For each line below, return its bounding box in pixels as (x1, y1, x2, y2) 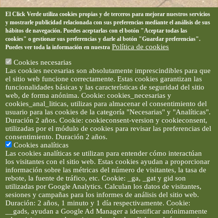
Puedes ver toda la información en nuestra (5, 44, 110, 51)
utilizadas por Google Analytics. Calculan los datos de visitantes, (5, 182, 202, 190)
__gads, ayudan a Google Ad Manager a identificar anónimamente (5, 207, 208, 215)
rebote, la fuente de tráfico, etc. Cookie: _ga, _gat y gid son (5, 174, 186, 182)
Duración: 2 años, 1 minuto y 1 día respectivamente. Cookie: (5, 199, 191, 207)
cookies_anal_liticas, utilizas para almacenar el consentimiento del (5, 100, 207, 108)
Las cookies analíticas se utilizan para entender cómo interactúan (5, 149, 202, 157)
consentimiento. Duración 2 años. (5, 133, 108, 141)
